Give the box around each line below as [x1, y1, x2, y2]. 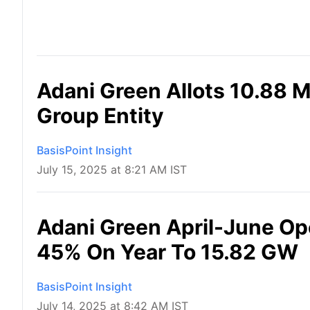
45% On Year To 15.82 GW [37, 239, 298, 265]
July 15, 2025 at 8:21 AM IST [37, 163, 187, 177]
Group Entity [37, 103, 169, 129]
